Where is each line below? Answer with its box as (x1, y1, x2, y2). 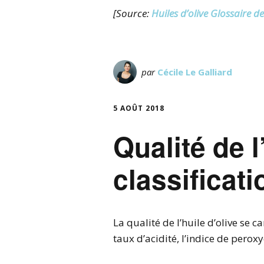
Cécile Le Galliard (157, 66, 232, 78)
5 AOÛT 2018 (113, 103, 164, 113)
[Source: (113, 6, 151, 20)
